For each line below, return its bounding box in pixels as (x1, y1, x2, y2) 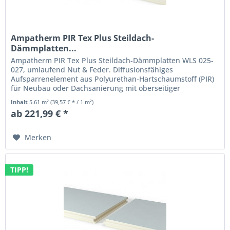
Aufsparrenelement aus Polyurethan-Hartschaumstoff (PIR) (11, 73, 215, 84)
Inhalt (11, 98, 30, 106)
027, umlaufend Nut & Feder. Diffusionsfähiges (11, 64, 174, 74)
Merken (25, 132, 52, 142)
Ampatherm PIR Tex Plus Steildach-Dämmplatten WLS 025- (11, 55, 214, 65)
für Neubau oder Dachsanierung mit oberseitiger (11, 83, 181, 93)
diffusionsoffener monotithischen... (11, 92, 133, 102)
